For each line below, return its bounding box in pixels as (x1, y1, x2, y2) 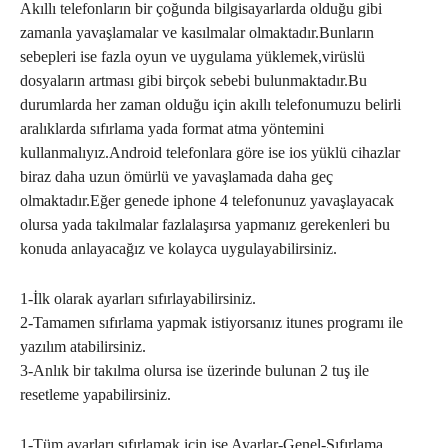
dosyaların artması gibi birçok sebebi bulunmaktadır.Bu (20, 72, 367, 89)
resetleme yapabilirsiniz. (20, 386, 171, 403)
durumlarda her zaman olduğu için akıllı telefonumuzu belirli (20, 96, 401, 113)
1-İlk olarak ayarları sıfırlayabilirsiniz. (20, 290, 256, 307)
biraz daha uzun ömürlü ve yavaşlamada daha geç (20, 168, 333, 185)
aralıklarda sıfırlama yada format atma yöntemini (20, 120, 324, 137)
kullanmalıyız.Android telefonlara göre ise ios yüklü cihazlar (20, 144, 400, 161)
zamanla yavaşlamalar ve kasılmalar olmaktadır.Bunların (20, 24, 374, 41)
